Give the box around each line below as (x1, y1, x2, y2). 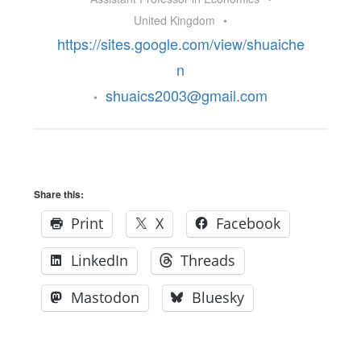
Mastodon (71, 288, 140, 307)
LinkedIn (71, 251, 129, 270)
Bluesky (192, 288, 245, 307)
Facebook (216, 214, 281, 233)
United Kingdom (134, 12, 215, 28)
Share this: (34, 187, 85, 201)
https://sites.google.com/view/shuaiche (56, 33, 305, 54)
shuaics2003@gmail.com (106, 85, 268, 106)
